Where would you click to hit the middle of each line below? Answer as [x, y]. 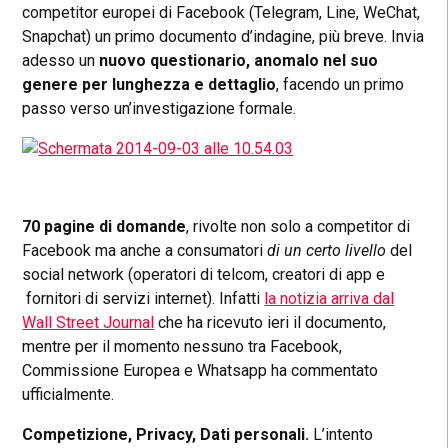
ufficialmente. [68, 395]
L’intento [341, 435]
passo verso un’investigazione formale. [161, 109]
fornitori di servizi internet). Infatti [143, 299]
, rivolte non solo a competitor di [298, 227]
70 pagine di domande [104, 227]
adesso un [61, 61]
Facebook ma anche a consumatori [145, 251]
